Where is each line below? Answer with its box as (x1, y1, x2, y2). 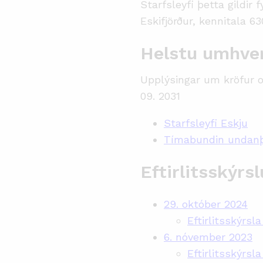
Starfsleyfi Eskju (164, 117, 248, 129)
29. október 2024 (164, 198, 248, 210)
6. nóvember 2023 (164, 231, 252, 243)
